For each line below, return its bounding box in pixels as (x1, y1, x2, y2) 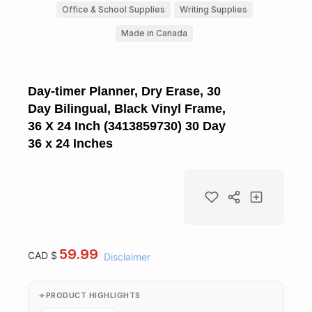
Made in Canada (121, 27, 187, 38)
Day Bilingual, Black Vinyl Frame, (28, 101, 226, 116)
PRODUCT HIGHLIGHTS (45, 290, 141, 301)
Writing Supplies (179, 3, 247, 15)
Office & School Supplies (61, 3, 165, 15)
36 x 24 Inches (28, 136, 113, 150)
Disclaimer (104, 251, 151, 263)
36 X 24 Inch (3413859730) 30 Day (28, 118, 226, 133)
